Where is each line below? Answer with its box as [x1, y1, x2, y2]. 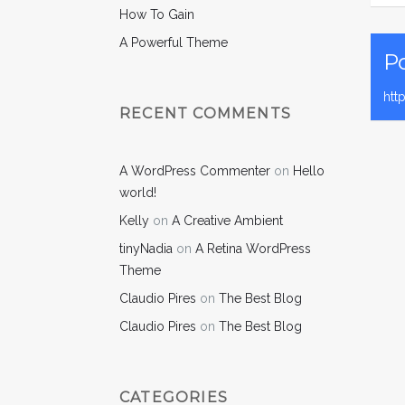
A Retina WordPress [195, 240, 311, 256]
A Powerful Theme [119, 34, 228, 50]
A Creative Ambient [172, 212, 283, 228]
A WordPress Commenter [119, 163, 270, 178]
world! [119, 184, 156, 200]
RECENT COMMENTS [119, 105, 291, 122]
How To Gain [119, 6, 194, 22]
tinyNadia [119, 240, 173, 256]
